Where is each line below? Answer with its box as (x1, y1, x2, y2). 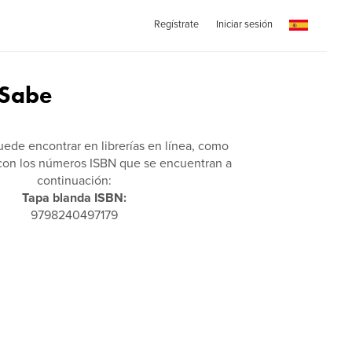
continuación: (37, 173, 112, 189)
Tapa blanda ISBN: (22, 190, 127, 206)
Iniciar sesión (215, 18, 273, 31)
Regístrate (153, 18, 199, 31)
